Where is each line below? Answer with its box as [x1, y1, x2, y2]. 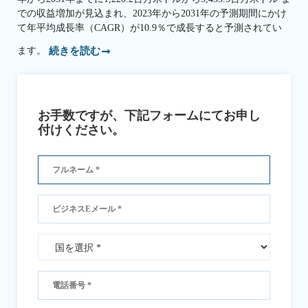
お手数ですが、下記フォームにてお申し [38, 109, 261, 123]
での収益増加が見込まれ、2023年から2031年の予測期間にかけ [17, 8, 287, 19]
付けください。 [38, 123, 124, 137]
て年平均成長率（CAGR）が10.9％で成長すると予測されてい [17, 22, 282, 33]
